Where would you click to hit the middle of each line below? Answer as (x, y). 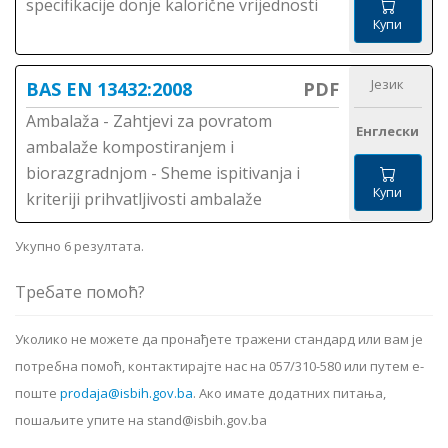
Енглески (388, 131)
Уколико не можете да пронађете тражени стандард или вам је (219, 339)
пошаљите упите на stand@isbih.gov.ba (141, 420)
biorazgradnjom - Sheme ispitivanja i (163, 173)
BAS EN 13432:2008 (109, 89)
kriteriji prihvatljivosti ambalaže (144, 199)
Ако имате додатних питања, (292, 393)
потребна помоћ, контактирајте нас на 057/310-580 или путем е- (219, 366)
